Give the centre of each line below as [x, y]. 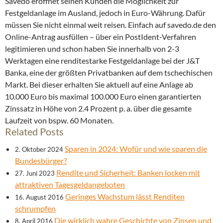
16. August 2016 [39, 197]
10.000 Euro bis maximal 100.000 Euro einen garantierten [103, 97]
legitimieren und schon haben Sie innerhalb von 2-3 [92, 49]
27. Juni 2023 [35, 173]
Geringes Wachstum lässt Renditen [125, 197]
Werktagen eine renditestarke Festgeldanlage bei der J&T [102, 61]
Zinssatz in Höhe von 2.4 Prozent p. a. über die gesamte [98, 109]
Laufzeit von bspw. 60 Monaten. [59, 120]
